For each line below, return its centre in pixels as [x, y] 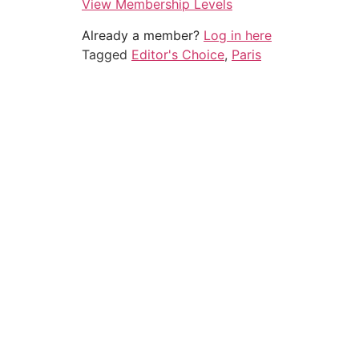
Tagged [107, 54]
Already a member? [143, 35]
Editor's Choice [178, 54]
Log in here [238, 35]
